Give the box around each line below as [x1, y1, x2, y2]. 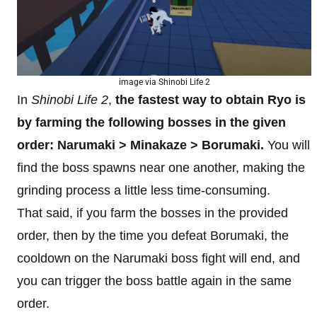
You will [264, 137, 310, 152]
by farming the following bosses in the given [17, 115, 286, 129]
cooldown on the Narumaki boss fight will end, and [17, 250, 300, 265]
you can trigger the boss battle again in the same [17, 273, 292, 288]
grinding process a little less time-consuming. [17, 183, 274, 197]
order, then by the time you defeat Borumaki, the [17, 228, 289, 243]
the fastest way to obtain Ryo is [115, 92, 306, 107]
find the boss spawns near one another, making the [17, 160, 305, 175]
